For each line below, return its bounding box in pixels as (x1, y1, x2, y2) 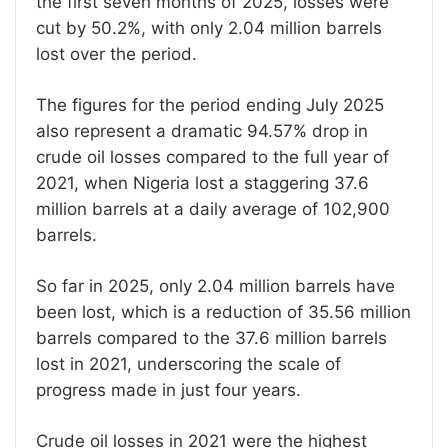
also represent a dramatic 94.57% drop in (36, 121, 368, 141)
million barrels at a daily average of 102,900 (36, 199, 390, 219)
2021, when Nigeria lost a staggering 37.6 (36, 173, 369, 193)
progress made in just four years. (36, 380, 301, 400)
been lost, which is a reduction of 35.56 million (36, 302, 411, 322)
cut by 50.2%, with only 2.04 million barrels (36, 18, 382, 38)
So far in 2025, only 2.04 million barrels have (36, 276, 395, 296)
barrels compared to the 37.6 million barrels (36, 328, 387, 348)
